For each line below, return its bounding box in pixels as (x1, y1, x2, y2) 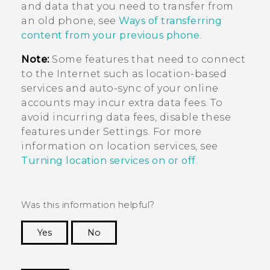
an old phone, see (21, 14, 119, 27)
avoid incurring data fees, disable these (21, 111, 231, 123)
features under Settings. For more (21, 125, 202, 137)
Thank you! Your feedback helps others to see (36, 245, 249, 256)
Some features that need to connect (49, 53, 245, 65)
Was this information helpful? (21, 199, 155, 210)
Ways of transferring (119, 14, 222, 27)
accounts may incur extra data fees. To (21, 96, 222, 108)
